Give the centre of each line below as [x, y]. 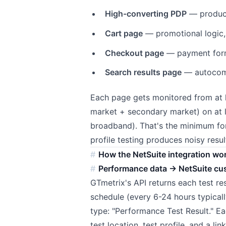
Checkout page [134, 53]
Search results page [143, 72]
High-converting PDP [146, 14]
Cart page [124, 33]
